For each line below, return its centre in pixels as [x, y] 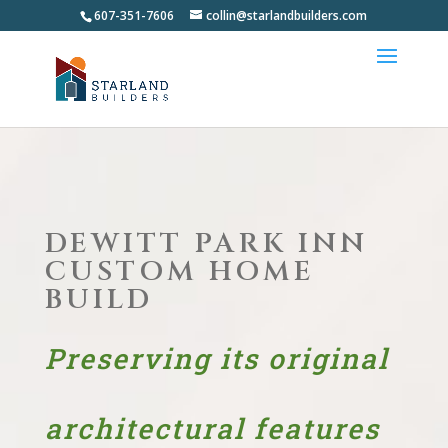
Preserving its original [216, 358]
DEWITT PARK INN [206, 243]
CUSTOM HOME [179, 271]
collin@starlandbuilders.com [287, 15]
